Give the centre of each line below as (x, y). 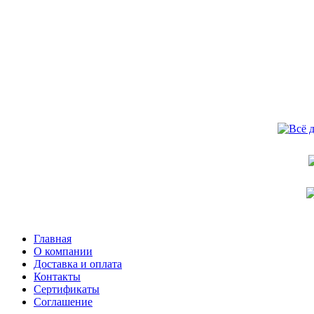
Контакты (57, 277)
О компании (63, 251)
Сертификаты (67, 289)
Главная (53, 239)
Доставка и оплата (78, 264)
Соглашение (63, 302)
